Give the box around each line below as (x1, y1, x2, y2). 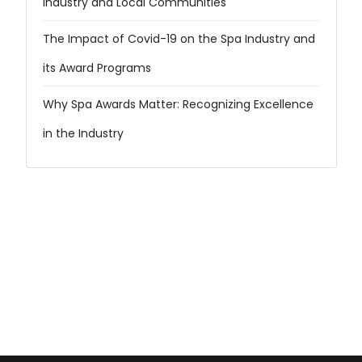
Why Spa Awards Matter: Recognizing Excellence (42, 96, 314, 113)
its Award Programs (42, 60, 151, 77)
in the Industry (42, 125, 124, 142)
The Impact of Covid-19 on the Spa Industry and (42, 31, 315, 48)
